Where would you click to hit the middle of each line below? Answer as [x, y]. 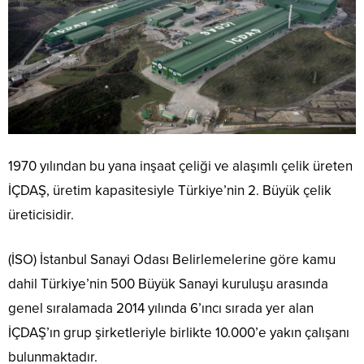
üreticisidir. [41, 215]
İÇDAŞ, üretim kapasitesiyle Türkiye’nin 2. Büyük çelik [170, 191]
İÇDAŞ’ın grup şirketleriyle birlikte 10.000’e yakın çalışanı [179, 333]
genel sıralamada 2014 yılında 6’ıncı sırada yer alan [161, 309]
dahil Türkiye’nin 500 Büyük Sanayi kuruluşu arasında [168, 284]
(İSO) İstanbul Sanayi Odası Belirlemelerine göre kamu [172, 260]
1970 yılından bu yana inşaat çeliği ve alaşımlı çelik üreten [180, 167]
